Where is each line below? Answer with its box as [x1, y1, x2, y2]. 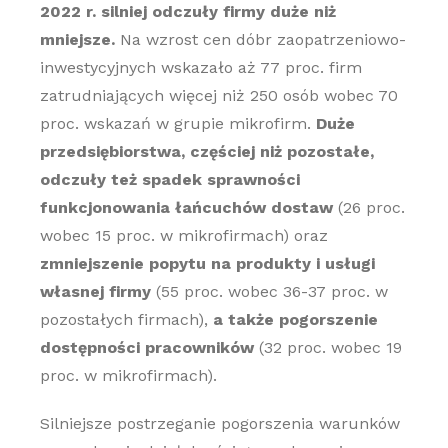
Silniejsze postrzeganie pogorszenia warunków [39, 414, 400, 433]
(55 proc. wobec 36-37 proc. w [150, 282, 388, 301]
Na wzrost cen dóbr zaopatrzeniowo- [114, 30, 406, 49]
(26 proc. [332, 198, 405, 217]
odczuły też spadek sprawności [39, 170, 300, 189]
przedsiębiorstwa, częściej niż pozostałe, [39, 142, 374, 161]
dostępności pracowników [39, 338, 254, 357]
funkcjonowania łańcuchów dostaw [39, 198, 333, 217]
